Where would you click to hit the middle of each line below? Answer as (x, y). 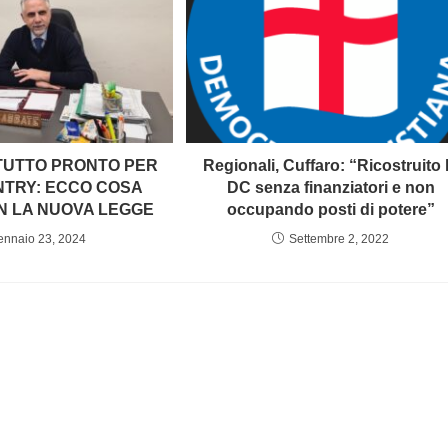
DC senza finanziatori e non (330, 188)
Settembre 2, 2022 (339, 239)
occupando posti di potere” (330, 210)
